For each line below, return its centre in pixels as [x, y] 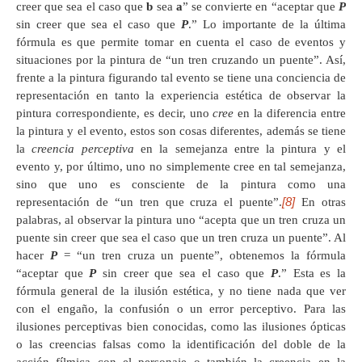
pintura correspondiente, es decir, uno [115, 113]
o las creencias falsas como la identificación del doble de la [181, 344]
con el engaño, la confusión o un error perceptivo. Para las [181, 308]
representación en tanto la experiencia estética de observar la [181, 95]
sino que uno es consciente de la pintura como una [181, 184]
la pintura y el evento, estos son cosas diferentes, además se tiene [181, 130]
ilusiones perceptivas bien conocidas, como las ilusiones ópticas [181, 326]
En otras [321, 202]
